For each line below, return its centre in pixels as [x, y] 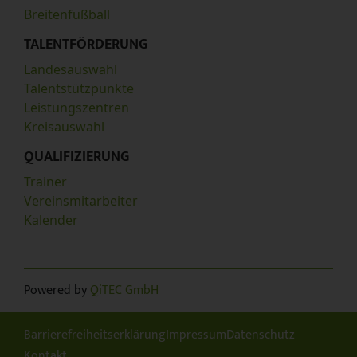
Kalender [51, 220]
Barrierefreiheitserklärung [95, 335]
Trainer [45, 182]
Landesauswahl [71, 70]
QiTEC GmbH [124, 291]
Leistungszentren [76, 108]
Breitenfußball [67, 15]
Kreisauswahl [64, 127]
